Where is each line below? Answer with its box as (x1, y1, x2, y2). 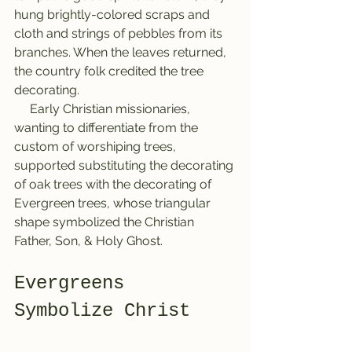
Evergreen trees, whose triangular (14, 196, 214, 211)
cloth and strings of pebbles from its (14, 26, 225, 42)
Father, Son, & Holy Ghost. (14, 233, 163, 249)
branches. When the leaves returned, (14, 45, 229, 60)
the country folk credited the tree (14, 64, 207, 79)
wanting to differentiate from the (14, 120, 201, 136)
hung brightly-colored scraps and (14, 7, 213, 23)
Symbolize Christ (14, 300, 190, 322)
